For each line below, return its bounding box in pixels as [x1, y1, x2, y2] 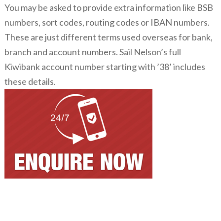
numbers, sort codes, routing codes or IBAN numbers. [4, 17, 210, 28]
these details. [4, 76, 56, 87]
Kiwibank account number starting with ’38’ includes [4, 61, 205, 72]
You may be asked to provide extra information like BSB [4, 2, 213, 13]
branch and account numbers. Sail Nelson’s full [4, 46, 181, 57]
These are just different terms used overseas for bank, [4, 32, 213, 42]
